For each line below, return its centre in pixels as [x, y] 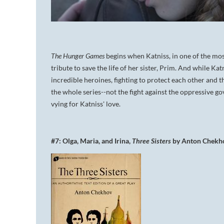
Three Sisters [152, 140]
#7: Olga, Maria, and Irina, [91, 140]
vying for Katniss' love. [86, 103]
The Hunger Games [78, 55]
